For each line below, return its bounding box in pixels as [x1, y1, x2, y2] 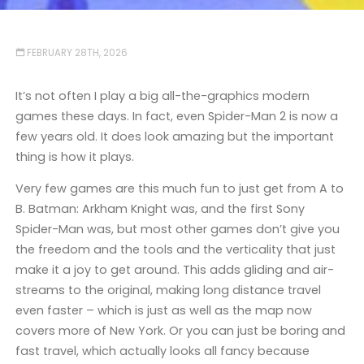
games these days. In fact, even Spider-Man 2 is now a [15, 107, 338, 124]
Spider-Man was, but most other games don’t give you [15, 221, 340, 238]
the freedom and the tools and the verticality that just [15, 241, 336, 258]
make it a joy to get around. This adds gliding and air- [15, 262, 334, 279]
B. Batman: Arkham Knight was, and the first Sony [15, 201, 305, 218]
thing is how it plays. [15, 148, 134, 165]
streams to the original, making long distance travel [15, 282, 321, 299]
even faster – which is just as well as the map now [15, 302, 312, 319]
